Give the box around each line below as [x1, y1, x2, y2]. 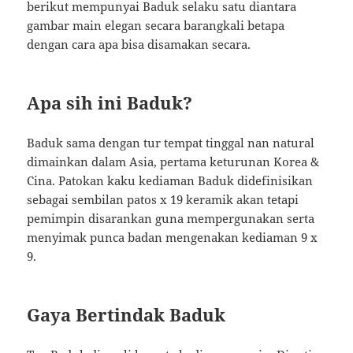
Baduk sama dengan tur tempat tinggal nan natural [27, 135, 315, 151]
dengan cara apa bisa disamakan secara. [27, 36, 251, 53]
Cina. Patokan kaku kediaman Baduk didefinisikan [27, 173, 314, 189]
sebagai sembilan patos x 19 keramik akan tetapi [27, 191, 299, 208]
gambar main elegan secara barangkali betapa [27, 17, 285, 34]
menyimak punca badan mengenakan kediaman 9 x [27, 229, 318, 246]
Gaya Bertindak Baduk [27, 303, 226, 327]
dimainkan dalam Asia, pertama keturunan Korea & [27, 154, 320, 170]
